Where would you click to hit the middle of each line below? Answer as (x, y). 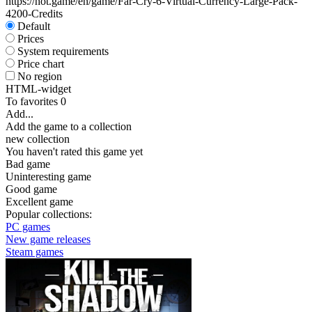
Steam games (34, 252)
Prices (31, 39)
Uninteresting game (48, 177)
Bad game (28, 164)
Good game (31, 189)
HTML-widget (38, 89)
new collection (38, 139)
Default (34, 26)
